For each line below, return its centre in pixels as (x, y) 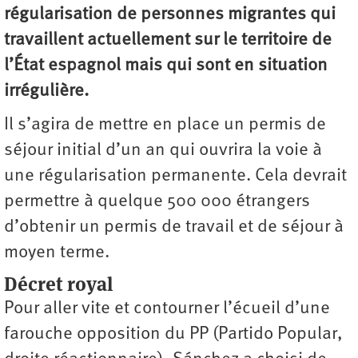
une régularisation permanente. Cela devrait (175, 176)
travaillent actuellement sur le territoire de (168, 40)
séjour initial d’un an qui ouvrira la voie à (163, 150)
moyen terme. (57, 253)
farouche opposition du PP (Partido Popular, (173, 334)
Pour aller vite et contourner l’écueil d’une (167, 308)
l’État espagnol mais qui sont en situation (166, 66)
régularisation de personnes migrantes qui (170, 14)
